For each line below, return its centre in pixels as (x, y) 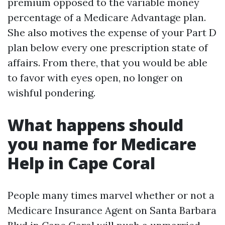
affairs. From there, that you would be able (107, 63)
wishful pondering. (51, 93)
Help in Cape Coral (81, 163)
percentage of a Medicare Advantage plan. (107, 17)
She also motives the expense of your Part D (112, 32)
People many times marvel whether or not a (111, 195)
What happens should (95, 125)
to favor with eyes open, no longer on (95, 78)
